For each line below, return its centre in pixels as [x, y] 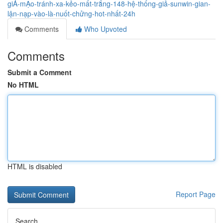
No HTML [23, 85]
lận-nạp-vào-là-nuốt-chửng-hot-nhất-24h [71, 13]
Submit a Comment [40, 72]
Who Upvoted [105, 29]
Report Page [196, 194]
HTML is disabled [35, 166]
